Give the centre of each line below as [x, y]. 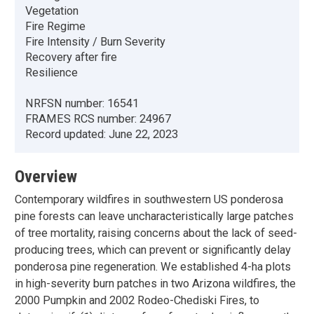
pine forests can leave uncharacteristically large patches [154, 217]
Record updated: [67, 135]
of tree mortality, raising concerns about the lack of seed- [156, 233]
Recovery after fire [71, 57]
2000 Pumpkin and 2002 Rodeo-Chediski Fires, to [137, 301]
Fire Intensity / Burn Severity [95, 42]
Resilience [52, 73]
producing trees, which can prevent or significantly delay [153, 250]
